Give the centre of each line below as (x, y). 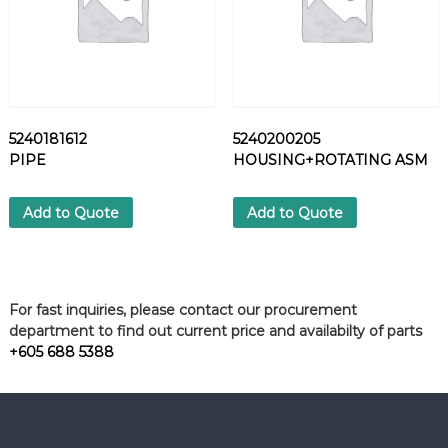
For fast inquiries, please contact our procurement (182, 310)
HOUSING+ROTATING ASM (330, 160)
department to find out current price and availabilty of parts (215, 331)
